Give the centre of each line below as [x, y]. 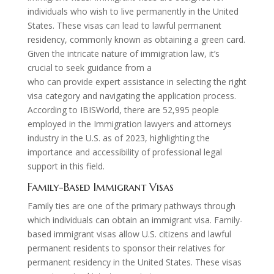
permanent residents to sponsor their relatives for [126, 248]
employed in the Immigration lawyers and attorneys [129, 124]
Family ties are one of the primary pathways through [131, 206]
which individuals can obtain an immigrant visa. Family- [135, 220]
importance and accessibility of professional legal [124, 152]
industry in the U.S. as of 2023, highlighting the [118, 138]
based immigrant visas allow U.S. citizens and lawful [129, 234]
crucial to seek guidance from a [91, 67]
